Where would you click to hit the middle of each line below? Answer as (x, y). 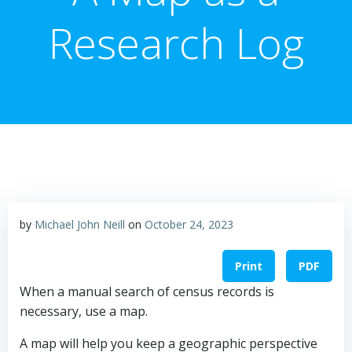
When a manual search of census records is (147, 292)
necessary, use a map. (84, 312)
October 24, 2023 (189, 224)
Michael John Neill (80, 224)
